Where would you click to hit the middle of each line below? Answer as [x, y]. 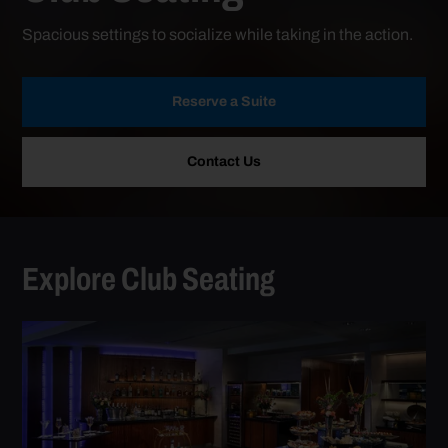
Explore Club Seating [149, 278]
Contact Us [224, 161]
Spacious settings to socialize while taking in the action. [218, 34]
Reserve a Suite [224, 101]
